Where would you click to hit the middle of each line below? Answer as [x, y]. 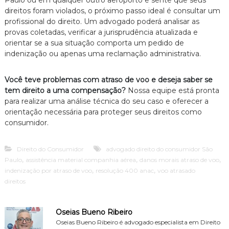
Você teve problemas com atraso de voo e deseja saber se [108, 79]
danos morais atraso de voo [179, 159]
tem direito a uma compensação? [65, 90]
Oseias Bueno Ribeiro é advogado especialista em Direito [138, 222]
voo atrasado [176, 170]
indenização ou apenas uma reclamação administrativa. [102, 53]
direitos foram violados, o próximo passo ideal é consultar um [112, 10]
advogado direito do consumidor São [159, 149]
